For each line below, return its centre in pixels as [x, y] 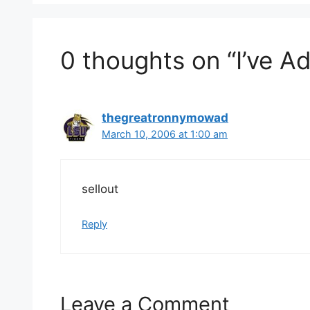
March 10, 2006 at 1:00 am [165, 134]
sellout [100, 189]
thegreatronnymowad [165, 118]
